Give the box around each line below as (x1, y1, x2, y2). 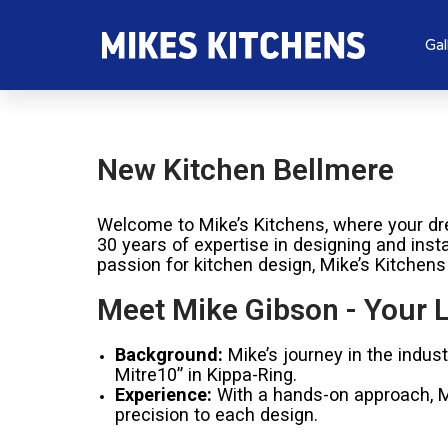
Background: (114, 344, 223, 365)
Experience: (114, 384, 212, 405)
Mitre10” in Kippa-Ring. (114, 364, 297, 385)
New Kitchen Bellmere (97, 152, 394, 187)
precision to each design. (114, 404, 318, 425)
